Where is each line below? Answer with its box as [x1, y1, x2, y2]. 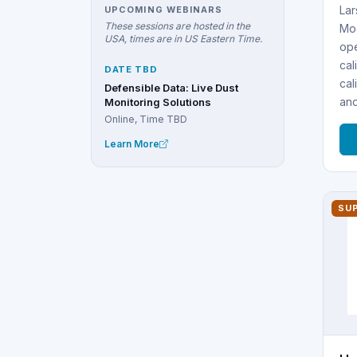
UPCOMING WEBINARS [104, 3, 223, 15]
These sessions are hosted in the [104, 19, 250, 32]
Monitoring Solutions [104, 95, 211, 108]
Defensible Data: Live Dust [104, 80, 238, 94]
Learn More [104, 138, 159, 151]
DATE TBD [104, 64, 158, 76]
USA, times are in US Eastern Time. [104, 32, 262, 45]
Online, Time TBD [104, 112, 187, 125]
